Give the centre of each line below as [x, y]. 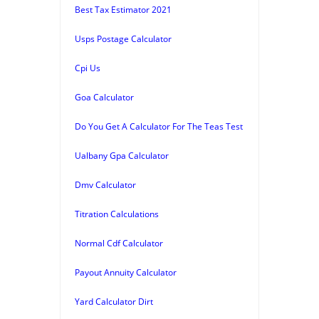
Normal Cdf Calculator [119, 243]
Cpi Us [88, 68]
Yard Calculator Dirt [114, 301]
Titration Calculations [117, 214]
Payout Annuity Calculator [126, 272]
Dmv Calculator [105, 184]
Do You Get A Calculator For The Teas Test [159, 126]
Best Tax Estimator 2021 [123, 9]
